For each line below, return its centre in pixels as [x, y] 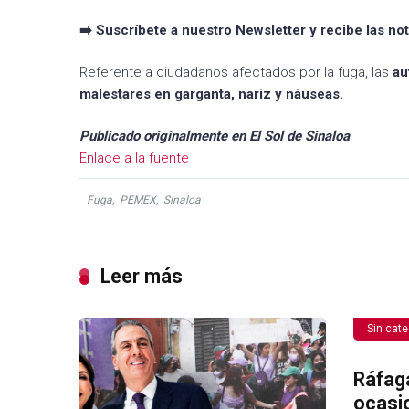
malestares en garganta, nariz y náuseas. [211, 94]
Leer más [142, 276]
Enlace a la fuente [134, 157]
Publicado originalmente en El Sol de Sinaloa [215, 136]
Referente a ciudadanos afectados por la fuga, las [236, 72]
